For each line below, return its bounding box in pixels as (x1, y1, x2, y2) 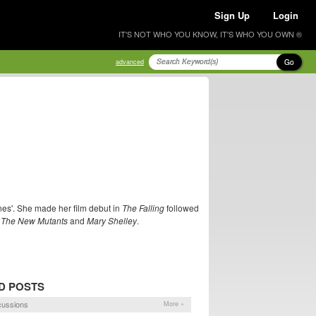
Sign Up (214, 8, 250, 22)
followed (164, 202, 199, 214)
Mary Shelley (87, 214, 137, 226)
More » (164, 299, 184, 309)
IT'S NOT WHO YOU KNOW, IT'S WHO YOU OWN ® (119, 28, 302, 39)
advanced (116, 57, 144, 66)
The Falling (122, 202, 164, 214)
